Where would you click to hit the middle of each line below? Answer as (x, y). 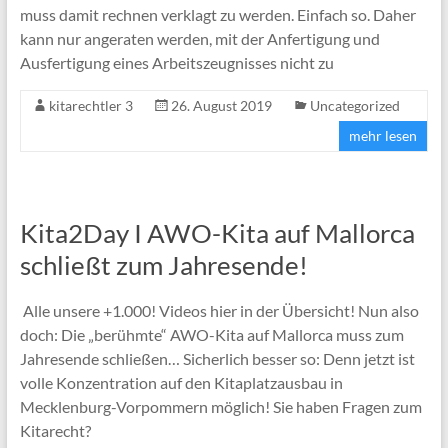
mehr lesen (383, 135)
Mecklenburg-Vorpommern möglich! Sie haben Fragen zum (220, 406)
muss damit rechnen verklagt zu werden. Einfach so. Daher (217, 14)
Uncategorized (354, 105)
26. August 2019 (221, 105)
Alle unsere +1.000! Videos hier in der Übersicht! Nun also (219, 310)
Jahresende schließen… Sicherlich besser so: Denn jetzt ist (217, 358)
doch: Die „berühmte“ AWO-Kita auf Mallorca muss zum (211, 334)
